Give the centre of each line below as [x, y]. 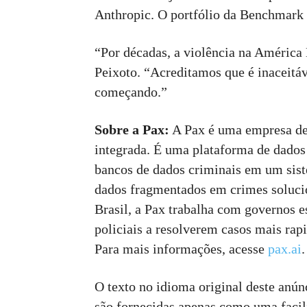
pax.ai [285, 249]
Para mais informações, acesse [181, 249]
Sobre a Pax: [132, 130]
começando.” [131, 92]
